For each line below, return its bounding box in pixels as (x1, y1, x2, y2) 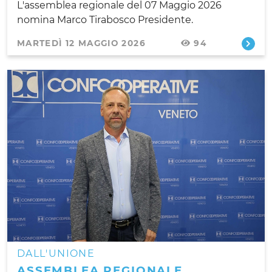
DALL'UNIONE (17, 247, 95, 259)
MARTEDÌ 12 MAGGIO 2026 (17, 38, 146, 49)
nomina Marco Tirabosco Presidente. (17, 14, 193, 26)
